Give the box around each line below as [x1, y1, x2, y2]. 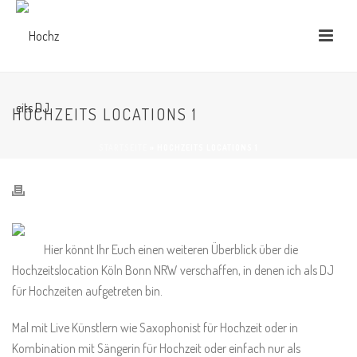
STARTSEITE [99, 143, 147, 152]
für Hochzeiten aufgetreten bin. [12, 283, 163, 299]
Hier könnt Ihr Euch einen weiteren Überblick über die [44, 241, 298, 257]
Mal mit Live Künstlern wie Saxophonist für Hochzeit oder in [12, 320, 298, 335]
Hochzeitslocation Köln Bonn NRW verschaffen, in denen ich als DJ [12, 262, 334, 278]
